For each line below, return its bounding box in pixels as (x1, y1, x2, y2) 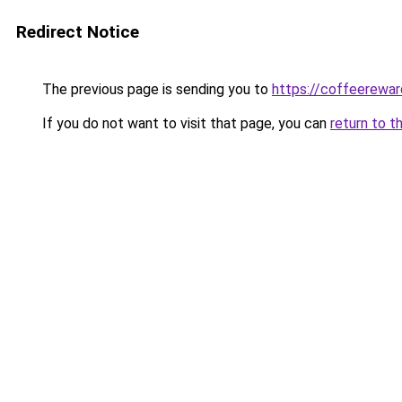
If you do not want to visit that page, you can (39, 115, 330, 132)
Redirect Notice (16, 22, 139, 42)
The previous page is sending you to (39, 81, 272, 98)
